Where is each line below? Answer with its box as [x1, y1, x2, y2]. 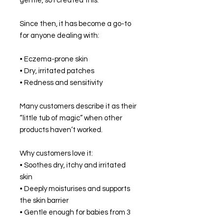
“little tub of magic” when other [20, 114, 122, 122]
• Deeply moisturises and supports [20, 185, 130, 193]
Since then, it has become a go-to [20, 20, 131, 28]
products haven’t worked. [20, 126, 103, 134]
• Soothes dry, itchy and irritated [20, 162, 126, 169]
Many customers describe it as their [20, 103, 137, 110]
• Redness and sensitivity [20, 79, 103, 87]
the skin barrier [20, 197, 69, 205]
